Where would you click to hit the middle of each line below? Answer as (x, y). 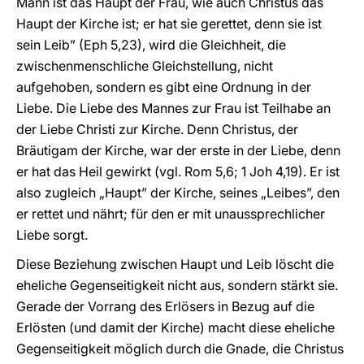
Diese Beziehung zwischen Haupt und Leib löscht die (175, 264)
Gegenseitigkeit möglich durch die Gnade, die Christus (180, 349)
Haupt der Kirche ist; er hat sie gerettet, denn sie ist (169, 24)
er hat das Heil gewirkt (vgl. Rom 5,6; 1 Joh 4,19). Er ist (178, 171)
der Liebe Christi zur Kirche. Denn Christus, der (157, 129)
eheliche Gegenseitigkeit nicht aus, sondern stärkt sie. (177, 285)
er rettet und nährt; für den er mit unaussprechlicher (171, 214)
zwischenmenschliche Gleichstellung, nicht (145, 66)
